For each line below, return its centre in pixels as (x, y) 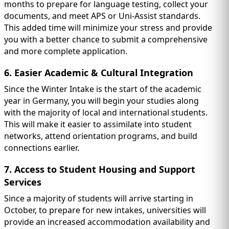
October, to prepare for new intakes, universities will (105, 210)
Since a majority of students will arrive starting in (99, 199)
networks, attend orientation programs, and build (101, 136)
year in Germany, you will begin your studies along (101, 101)
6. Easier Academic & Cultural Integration (99, 73)
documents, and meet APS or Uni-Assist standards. (102, 16)
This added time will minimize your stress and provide (108, 28)
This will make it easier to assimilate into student (98, 124)
